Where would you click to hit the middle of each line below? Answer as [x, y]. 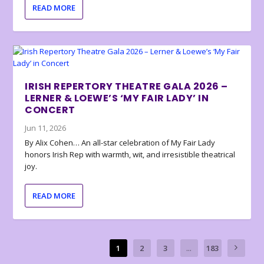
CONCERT [50, 110]
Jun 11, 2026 [46, 128]
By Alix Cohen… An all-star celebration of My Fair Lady [120, 143]
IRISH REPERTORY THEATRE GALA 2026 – [126, 87]
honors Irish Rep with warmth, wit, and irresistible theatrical [130, 155]
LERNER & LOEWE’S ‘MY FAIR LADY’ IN [117, 98]
